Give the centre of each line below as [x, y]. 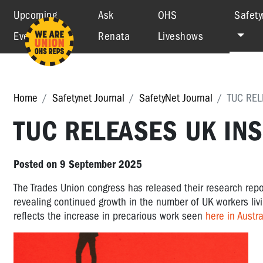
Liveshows [181, 36]
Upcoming [35, 15]
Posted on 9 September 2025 [78, 164]
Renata [114, 36]
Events [28, 36]
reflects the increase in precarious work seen [109, 216]
